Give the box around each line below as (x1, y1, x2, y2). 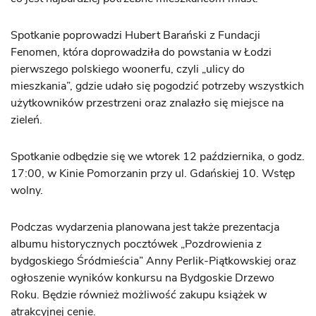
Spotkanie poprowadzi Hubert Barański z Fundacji (11, 28, 260, 44)
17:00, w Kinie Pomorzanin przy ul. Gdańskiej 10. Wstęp (11, 166, 295, 182)
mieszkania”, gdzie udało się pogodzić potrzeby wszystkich (11, 78, 304, 95)
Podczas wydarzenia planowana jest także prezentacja (11, 219, 279, 236)
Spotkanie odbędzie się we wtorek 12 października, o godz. (11, 149, 305, 165)
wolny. (11, 183, 43, 199)
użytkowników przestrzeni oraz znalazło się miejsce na (11, 95, 284, 111)
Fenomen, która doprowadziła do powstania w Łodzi (11, 44, 272, 61)
